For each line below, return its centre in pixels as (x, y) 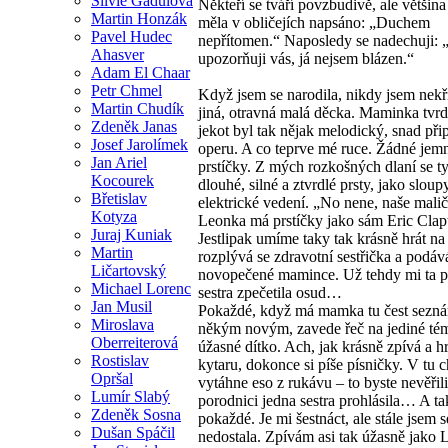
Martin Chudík (137, 108)
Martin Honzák (139, 18)
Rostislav (120, 360)
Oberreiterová (134, 342)
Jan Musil (121, 306)
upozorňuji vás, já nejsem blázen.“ (306, 59)
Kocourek (122, 180)
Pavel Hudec (131, 36)
